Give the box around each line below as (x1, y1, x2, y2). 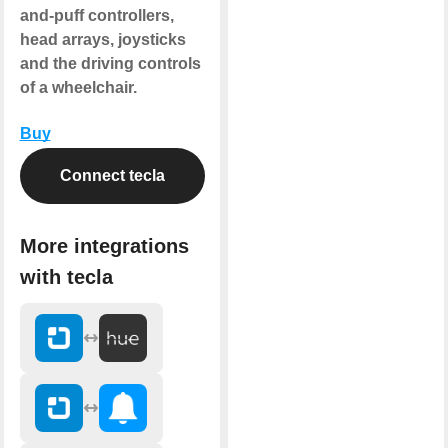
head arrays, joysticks (19, 30, 186, 48)
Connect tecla (59, 166, 165, 184)
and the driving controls (19, 54, 201, 72)
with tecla (19, 265, 113, 288)
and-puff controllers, (19, 6, 174, 24)
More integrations (19, 234, 189, 257)
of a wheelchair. (19, 78, 137, 96)
